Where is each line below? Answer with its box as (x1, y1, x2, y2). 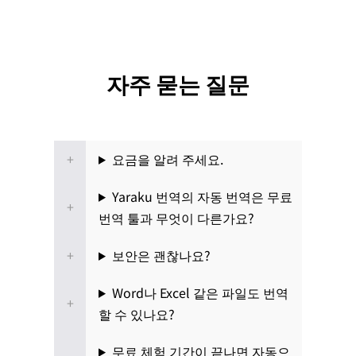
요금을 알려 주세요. (111, 149, 223, 168)
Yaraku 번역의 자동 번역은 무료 (111, 186, 292, 206)
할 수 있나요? (99, 304, 175, 323)
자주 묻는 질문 (106, 67, 250, 99)
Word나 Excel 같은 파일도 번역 (111, 282, 288, 302)
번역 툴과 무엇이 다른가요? (99, 207, 254, 227)
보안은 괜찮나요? (111, 245, 211, 265)
